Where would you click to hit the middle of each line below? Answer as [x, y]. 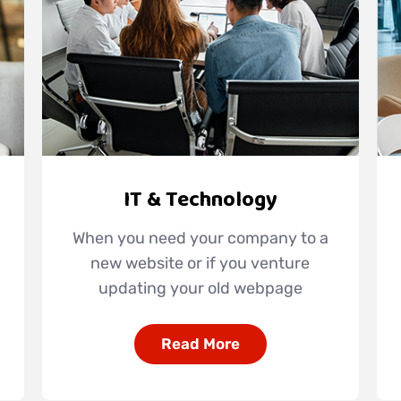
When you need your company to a [200, 239]
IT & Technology [200, 200]
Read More [200, 344]
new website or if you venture [200, 264]
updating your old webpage [200, 289]
